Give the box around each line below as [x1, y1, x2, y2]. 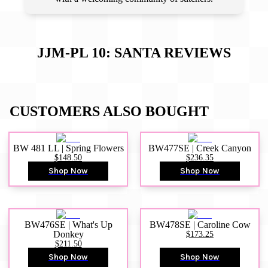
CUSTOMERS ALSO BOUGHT [10, 103, 209, 120]
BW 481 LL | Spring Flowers [13, 143, 124, 154]
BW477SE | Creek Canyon [148, 143, 251, 154]
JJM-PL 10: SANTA [37, 44, 160, 60]
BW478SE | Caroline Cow [149, 220, 251, 230]
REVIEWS [160, 44, 231, 60]
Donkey [53, 229, 84, 240]
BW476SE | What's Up [24, 220, 112, 230]
